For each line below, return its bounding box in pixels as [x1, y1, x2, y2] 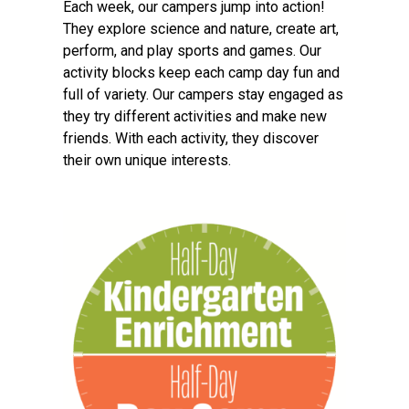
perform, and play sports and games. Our [63, 42, 321, 60]
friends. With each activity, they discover [63, 130, 319, 148]
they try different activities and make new [63, 108, 327, 126]
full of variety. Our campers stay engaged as [63, 86, 343, 104]
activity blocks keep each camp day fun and [63, 64, 340, 82]
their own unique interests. [63, 152, 231, 170]
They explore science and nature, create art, [63, 20, 339, 38]
